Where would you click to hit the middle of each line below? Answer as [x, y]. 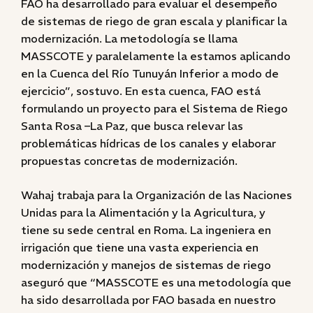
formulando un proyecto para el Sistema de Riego [154, 108]
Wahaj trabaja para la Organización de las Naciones [156, 195]
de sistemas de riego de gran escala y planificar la [154, 21]
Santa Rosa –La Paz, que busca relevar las [132, 126]
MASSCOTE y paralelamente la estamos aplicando [156, 56]
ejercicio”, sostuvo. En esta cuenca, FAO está [141, 91]
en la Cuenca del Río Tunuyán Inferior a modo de [150, 73]
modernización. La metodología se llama [129, 38]
